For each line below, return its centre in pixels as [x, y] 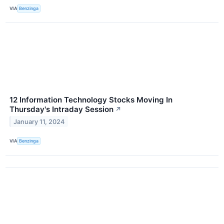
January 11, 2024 [39, 121]
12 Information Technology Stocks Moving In [91, 99]
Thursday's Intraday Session [61, 109]
